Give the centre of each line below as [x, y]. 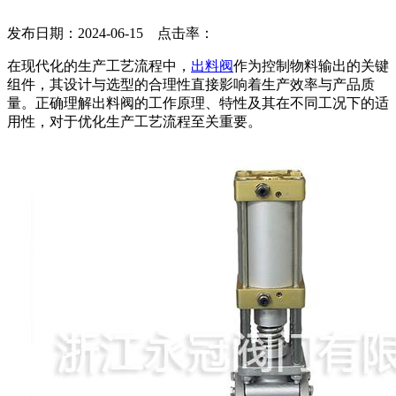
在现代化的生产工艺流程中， [99, 65]
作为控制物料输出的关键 [311, 65]
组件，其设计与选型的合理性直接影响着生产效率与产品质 [191, 84]
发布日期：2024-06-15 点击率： [110, 33]
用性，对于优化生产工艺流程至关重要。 [134, 121]
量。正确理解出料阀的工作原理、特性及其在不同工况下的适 [198, 103]
